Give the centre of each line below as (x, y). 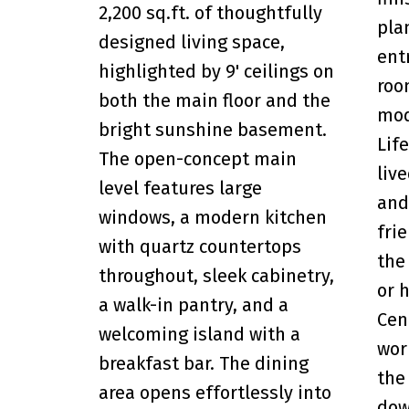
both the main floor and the (214, 100)
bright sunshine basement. (212, 129)
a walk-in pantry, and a (193, 304)
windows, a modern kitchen (212, 217)
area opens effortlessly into (215, 392)
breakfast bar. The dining (203, 363)
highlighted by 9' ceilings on (216, 71)
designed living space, (191, 42)
